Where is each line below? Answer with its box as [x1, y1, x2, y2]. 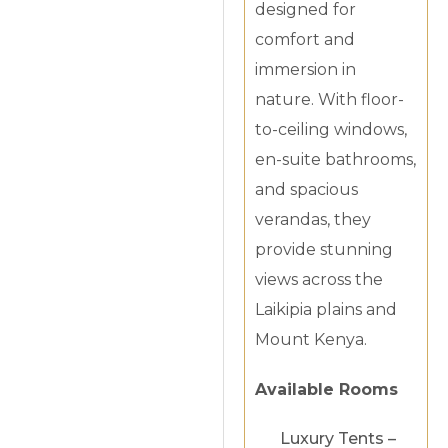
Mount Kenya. [255, 330, 368, 350]
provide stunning [255, 240, 394, 260]
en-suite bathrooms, [255, 150, 417, 170]
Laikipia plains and [255, 300, 398, 320]
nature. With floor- [255, 90, 405, 110]
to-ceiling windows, [255, 120, 408, 140]
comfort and [255, 30, 356, 50]
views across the [255, 270, 384, 290]
